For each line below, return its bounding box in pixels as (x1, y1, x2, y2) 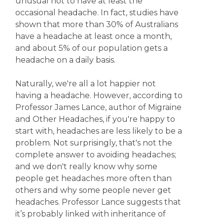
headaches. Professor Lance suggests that (15, 197, 181, 207)
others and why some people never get (15, 185, 171, 195)
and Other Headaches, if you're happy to (15, 114, 175, 124)
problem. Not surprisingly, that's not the (15, 138, 172, 147)
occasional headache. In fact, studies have (15, 8, 179, 17)
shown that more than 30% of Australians (15, 20, 178, 29)
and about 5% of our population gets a (15, 43, 168, 53)
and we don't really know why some (15, 162, 157, 171)
